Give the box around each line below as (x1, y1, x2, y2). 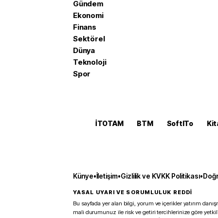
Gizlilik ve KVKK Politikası (120, 172, 200, 180)
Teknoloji (73, 57, 107, 67)
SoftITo (166, 119, 193, 127)
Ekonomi (73, 11, 104, 20)
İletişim (96, 172, 118, 180)
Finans (73, 22, 96, 32)
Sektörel (73, 34, 105, 43)
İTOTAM (95, 119, 124, 127)
